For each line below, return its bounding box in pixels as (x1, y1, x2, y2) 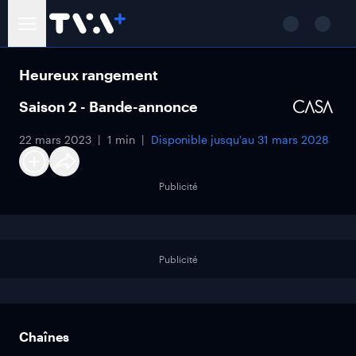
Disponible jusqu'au (151, 133, 257, 146)
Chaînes (19, 329, 69, 345)
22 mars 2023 (19, 133, 91, 146)
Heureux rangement (19, 66, 158, 83)
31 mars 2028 (257, 133, 329, 146)
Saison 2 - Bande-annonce (19, 98, 198, 115)
